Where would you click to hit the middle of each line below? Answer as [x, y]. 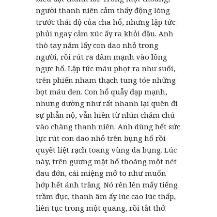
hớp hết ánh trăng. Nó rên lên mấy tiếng [107, 184]
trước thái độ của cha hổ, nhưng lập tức [106, 22]
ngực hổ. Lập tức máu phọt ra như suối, [106, 68]
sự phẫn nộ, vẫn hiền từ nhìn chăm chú [105, 115]
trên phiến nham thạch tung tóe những [106, 80]
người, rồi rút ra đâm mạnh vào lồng [101, 56]
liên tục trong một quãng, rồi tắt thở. [101, 208]
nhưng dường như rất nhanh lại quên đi [107, 103]
